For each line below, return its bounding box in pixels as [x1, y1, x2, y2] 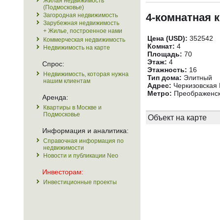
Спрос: [42, 60, 64, 68]
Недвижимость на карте [43, 44, 110, 51]
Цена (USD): [147, 34, 188, 42]
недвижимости [43, 144, 84, 151]
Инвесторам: [42, 168, 83, 176]
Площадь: [147, 50, 182, 58]
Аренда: [42, 93, 68, 101]
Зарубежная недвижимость [43, 20, 119, 27]
